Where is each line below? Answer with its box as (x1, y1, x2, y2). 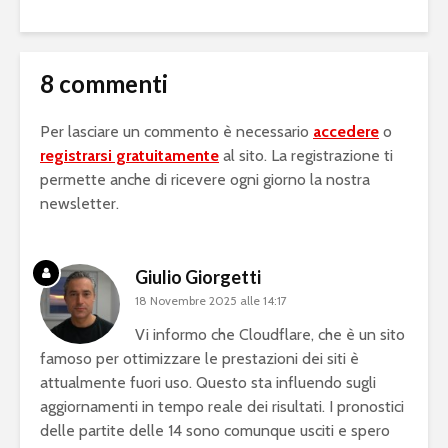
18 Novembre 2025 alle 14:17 (135, 293, 287, 309)
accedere (313, 122, 379, 142)
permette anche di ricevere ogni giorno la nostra (40, 170, 370, 190)
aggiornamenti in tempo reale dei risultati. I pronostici (40, 397, 404, 417)
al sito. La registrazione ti (219, 146, 393, 166)
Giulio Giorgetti (135, 266, 261, 289)
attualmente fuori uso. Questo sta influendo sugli (40, 373, 376, 393)
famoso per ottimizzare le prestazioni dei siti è (40, 349, 359, 369)
